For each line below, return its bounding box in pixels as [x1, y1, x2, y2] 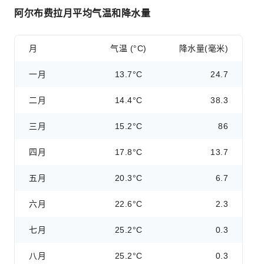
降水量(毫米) [179, 44, 229, 53]
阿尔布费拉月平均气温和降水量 [14, 8, 150, 18]
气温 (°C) [110, 44, 147, 53]
